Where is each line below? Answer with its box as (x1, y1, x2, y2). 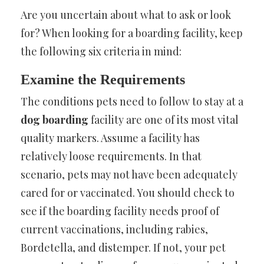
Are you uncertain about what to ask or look (21, 8, 231, 22)
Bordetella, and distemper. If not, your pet (21, 240, 226, 255)
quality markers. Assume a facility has (21, 131, 200, 146)
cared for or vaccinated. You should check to (21, 186, 235, 200)
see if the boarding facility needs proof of (21, 204, 219, 219)
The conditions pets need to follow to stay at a (21, 94, 243, 109)
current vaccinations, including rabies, (21, 222, 208, 237)
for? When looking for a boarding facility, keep (21, 26, 243, 41)
